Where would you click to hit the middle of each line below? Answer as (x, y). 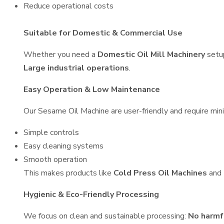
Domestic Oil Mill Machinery (151, 54)
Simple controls (51, 132)
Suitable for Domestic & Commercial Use (103, 33)
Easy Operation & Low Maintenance (92, 89)
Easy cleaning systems (63, 146)
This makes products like (68, 173)
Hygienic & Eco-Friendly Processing (91, 194)
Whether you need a (60, 54)
